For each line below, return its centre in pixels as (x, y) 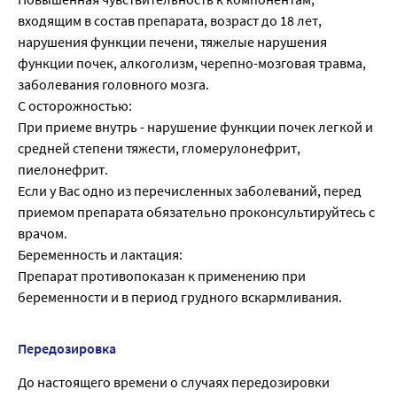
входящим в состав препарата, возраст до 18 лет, (170, 20)
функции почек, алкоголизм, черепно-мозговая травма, (192, 62)
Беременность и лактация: (100, 254)
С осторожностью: (75, 105)
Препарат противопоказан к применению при (162, 275)
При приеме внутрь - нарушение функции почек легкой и (195, 126)
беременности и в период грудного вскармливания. (180, 296)
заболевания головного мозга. (113, 84)
